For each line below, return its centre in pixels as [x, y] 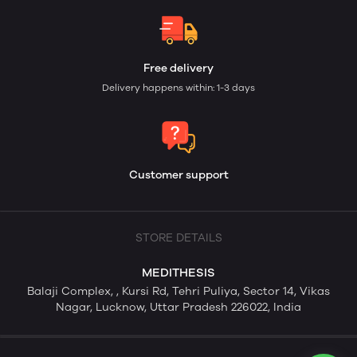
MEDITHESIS [178, 273]
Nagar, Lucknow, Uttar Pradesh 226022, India [178, 307]
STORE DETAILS [178, 238]
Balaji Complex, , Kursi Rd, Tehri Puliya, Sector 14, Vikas [178, 291]
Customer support [178, 175]
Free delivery [178, 68]
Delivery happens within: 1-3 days [178, 88]
